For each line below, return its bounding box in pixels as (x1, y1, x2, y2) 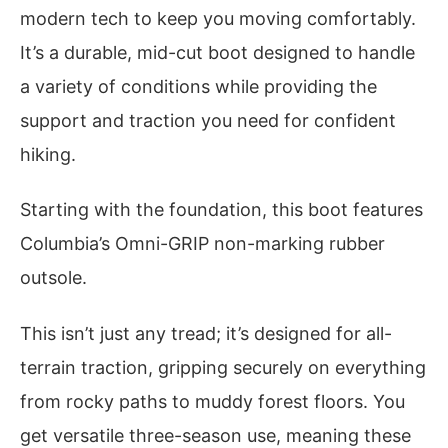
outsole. (20, 267, 87, 289)
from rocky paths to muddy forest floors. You (20, 390, 405, 412)
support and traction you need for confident (20, 109, 396, 131)
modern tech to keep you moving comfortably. (20, 7, 416, 29)
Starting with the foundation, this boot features (20, 199, 423, 221)
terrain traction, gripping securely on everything (20, 356, 426, 378)
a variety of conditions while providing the (20, 75, 377, 97)
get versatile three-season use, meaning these (20, 424, 411, 446)
